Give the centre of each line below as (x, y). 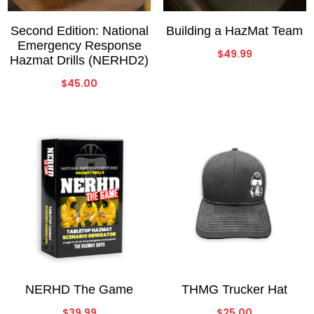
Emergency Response (79, 45)
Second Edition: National (79, 30)
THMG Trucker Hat (235, 290)
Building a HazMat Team (235, 30)
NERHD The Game (80, 290)
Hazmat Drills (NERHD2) (80, 60)
